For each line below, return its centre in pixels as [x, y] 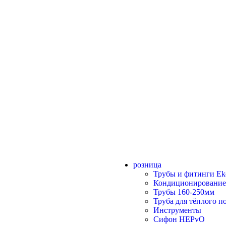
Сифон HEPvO [179, 219]
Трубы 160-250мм [184, 192]
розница [147, 165]
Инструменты [177, 210]
